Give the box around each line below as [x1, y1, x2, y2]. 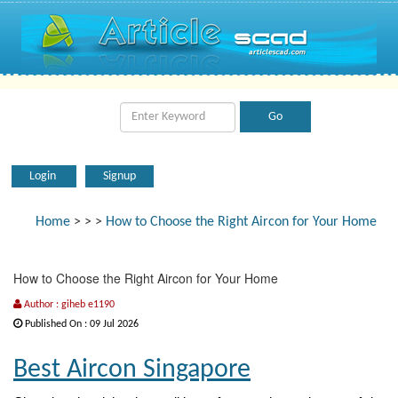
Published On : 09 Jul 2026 [22, 319, 139, 330]
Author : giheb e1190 [21, 299, 115, 310]
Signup [103, 170, 136, 183]
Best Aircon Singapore [13, 356, 251, 384]
